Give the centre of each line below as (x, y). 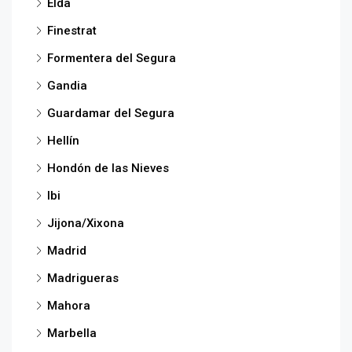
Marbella (72, 333)
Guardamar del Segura (111, 113)
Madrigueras (83, 278)
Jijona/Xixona (86, 223)
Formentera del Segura (112, 58)
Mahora (69, 305)
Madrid (67, 250)
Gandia (67, 85)
